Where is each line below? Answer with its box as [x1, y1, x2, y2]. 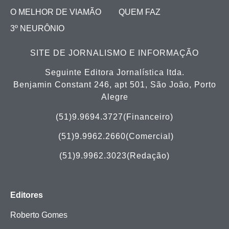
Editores [10, 191, 43, 200]
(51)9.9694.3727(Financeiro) [56, 112, 173, 121]
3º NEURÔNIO [10, 24, 64, 33]
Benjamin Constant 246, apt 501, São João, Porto [13, 80, 216, 89]
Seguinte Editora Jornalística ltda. [44, 68, 185, 77]
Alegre [101, 93, 128, 102]
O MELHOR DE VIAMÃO [10, 7, 101, 16]
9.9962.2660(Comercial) [74, 131, 174, 141]
